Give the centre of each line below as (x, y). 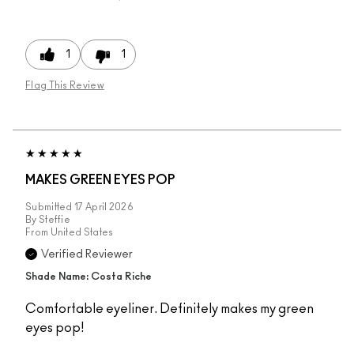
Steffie (55, 219)
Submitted (50, 207)
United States (82, 232)
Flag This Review (65, 85)
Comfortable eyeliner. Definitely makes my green (169, 309)
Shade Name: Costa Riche (88, 277)
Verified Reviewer (87, 254)
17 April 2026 (104, 207)
